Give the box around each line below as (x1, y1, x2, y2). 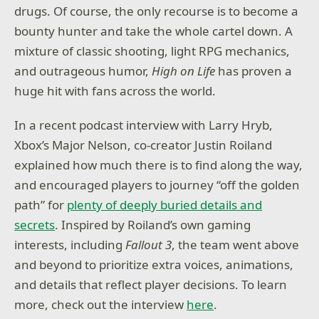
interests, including (14, 236, 126, 253)
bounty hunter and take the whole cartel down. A (14, 23, 293, 40)
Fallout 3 (125, 236, 172, 253)
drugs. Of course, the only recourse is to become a (14, 3, 299, 20)
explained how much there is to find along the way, (14, 156, 303, 173)
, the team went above (172, 236, 300, 253)
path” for (14, 196, 68, 213)
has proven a (218, 63, 293, 80)
